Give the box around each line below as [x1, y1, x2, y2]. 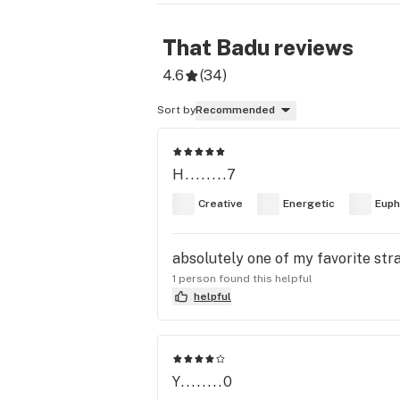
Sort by [157, 104, 196, 116]
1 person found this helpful [172, 271, 312, 285]
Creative [198, 197, 243, 211]
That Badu [162, 35, 270, 60]
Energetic [283, 197, 335, 211]
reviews [270, 35, 354, 60]
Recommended [196, 104, 275, 116]
